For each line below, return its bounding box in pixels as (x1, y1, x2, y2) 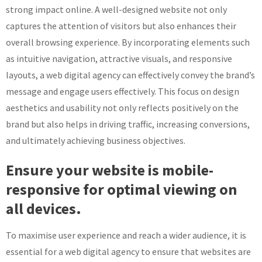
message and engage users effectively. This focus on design (6, 85, 239, 97)
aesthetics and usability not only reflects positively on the (6, 101, 239, 113)
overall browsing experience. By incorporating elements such (6, 36, 250, 48)
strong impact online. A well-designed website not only (6, 3, 227, 15)
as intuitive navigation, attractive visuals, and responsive (6, 52, 232, 64)
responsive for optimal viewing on (6, 179, 237, 199)
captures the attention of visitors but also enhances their (6, 19, 236, 32)
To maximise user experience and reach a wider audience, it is (6, 229, 246, 241)
